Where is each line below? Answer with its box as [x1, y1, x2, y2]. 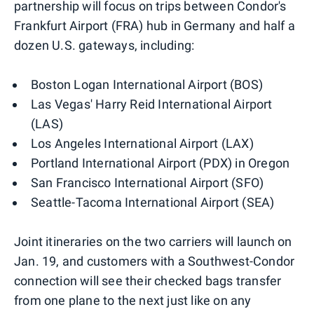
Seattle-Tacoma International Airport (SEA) [31, 195, 275, 210]
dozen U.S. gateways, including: [14, 38, 195, 53]
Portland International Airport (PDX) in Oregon [31, 156, 290, 171]
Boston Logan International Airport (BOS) [31, 77, 263, 93]
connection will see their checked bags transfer [14, 273, 282, 289]
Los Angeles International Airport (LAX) [31, 136, 254, 151]
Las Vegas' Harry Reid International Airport [31, 97, 273, 112]
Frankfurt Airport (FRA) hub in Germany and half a [14, 18, 295, 34]
